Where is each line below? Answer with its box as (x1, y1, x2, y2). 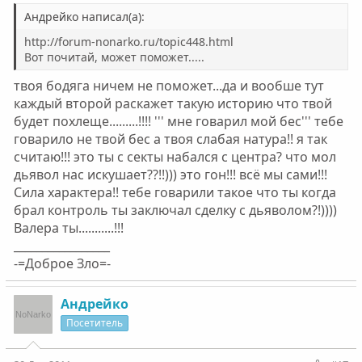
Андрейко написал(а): (23, 9, 145, 24)
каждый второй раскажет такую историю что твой (13, 95, 332, 112)
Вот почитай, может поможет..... (23, 49, 204, 65)
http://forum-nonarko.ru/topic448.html (23, 34, 234, 49)
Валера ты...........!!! (13, 219, 124, 237)
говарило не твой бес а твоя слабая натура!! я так (13, 130, 327, 148)
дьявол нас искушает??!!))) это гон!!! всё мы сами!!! (13, 166, 327, 183)
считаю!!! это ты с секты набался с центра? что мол (13, 148, 336, 166)
